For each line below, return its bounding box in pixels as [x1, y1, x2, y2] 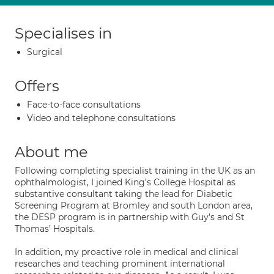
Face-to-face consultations [27, 99, 141, 110]
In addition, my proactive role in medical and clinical [15, 246, 239, 257]
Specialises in [15, 24, 112, 42]
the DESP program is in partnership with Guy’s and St [15, 212, 245, 223]
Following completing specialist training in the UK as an [15, 165, 255, 176]
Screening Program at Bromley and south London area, [15, 200, 253, 211]
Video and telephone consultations [27, 113, 176, 124]
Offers [15, 77, 59, 95]
